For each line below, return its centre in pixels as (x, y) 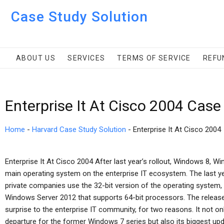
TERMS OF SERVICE (154, 58)
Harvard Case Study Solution (79, 129)
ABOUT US (36, 58)
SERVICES (86, 58)
